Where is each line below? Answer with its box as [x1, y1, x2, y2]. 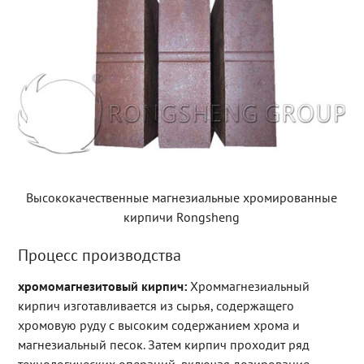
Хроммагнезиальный [186, 277, 310, 294]
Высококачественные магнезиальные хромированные [26, 188, 338, 206]
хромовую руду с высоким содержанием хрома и [17, 316, 300, 333]
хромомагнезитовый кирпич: [17, 277, 187, 294]
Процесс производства [17, 244, 181, 266]
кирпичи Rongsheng [123, 208, 240, 225]
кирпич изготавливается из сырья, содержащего [17, 297, 294, 314]
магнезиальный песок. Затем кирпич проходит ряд [17, 336, 310, 353]
